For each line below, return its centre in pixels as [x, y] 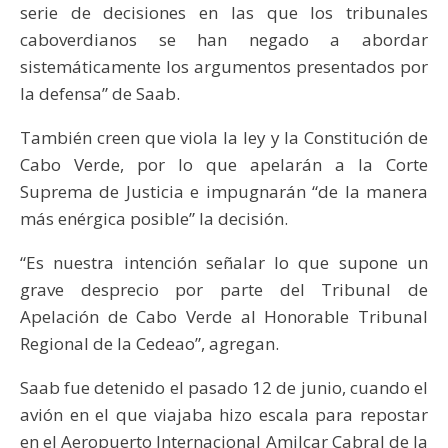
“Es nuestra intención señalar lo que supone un [224, 262]
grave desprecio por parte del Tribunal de [224, 289]
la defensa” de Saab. [100, 93]
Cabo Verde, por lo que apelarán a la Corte [224, 164]
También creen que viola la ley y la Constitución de [224, 137]
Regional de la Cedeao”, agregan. [149, 343]
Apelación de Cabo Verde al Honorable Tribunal [224, 316]
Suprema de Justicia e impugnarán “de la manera [224, 191]
